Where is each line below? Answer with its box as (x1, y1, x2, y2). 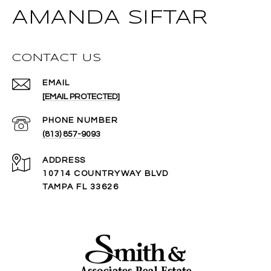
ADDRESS (42, 156, 86, 165)
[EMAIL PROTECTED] (42, 93, 120, 102)
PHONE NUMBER (42, 116, 118, 125)
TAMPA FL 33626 (42, 183, 119, 192)
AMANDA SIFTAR (12, 9, 208, 28)
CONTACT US (12, 53, 102, 64)
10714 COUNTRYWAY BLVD (42, 169, 169, 178)
